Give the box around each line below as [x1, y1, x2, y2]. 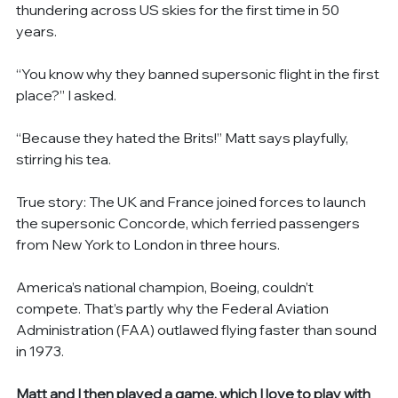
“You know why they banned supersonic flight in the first [16, 64, 383, 83]
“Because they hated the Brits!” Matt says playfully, [16, 128, 352, 147]
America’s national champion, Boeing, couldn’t [16, 277, 317, 296]
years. [16, 21, 58, 40]
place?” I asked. [16, 85, 117, 104]
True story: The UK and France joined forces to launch [16, 192, 370, 211]
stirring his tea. [16, 149, 112, 168]
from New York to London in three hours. [16, 235, 281, 253]
